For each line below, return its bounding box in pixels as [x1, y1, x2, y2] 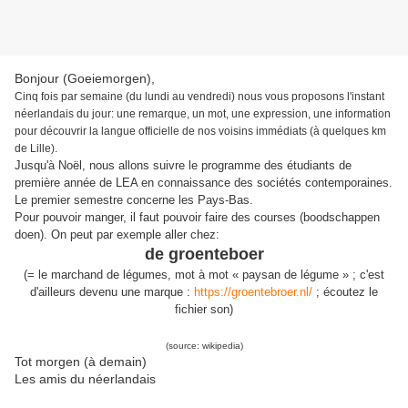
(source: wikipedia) [165, 341, 243, 352]
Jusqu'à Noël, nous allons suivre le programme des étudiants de [15, 158, 352, 173]
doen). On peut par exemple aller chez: [15, 228, 219, 242]
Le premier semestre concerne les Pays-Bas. [15, 193, 253, 208]
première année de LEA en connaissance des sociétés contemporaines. [15, 176, 393, 190]
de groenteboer [144, 245, 264, 264]
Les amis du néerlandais [15, 372, 156, 387]
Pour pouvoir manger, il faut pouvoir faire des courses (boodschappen [15, 210, 380, 225]
